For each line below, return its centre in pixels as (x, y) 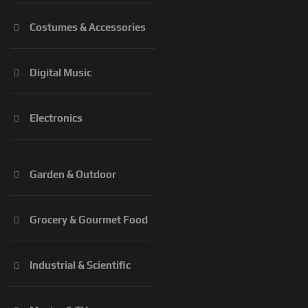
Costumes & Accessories (88, 27)
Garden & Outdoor (73, 175)
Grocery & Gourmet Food (89, 220)
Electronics (56, 118)
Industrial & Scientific (80, 265)
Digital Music (60, 73)
